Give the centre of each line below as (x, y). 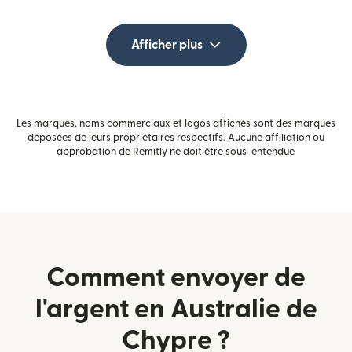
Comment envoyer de (176, 277)
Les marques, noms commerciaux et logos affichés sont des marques (176, 123)
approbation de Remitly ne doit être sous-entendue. (176, 151)
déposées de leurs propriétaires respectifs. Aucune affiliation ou (176, 137)
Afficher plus (167, 44)
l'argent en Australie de (176, 309)
